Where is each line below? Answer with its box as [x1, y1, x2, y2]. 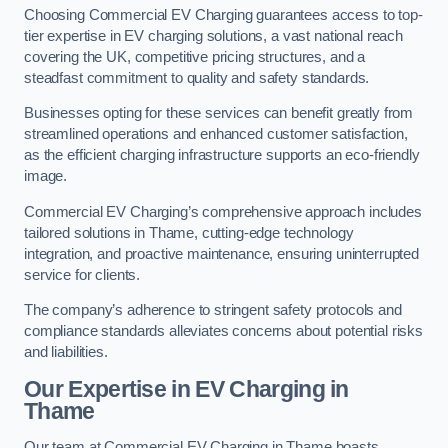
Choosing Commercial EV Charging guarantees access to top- [24, 6, 423, 23]
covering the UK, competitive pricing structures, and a [24, 48, 366, 65]
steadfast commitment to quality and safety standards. [24, 69, 370, 86]
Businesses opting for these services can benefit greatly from [24, 105, 414, 122]
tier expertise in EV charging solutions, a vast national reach [24, 27, 403, 44]
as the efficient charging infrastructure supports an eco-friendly [24, 147, 420, 164]
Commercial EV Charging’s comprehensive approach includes [24, 203, 422, 220]
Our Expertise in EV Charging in [24, 376, 349, 402]
